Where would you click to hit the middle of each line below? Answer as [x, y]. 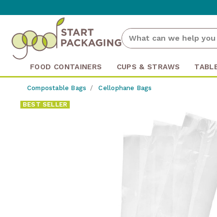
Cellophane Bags [125, 88]
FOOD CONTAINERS [66, 67]
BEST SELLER [45, 104]
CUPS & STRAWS [148, 67]
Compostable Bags [57, 88]
